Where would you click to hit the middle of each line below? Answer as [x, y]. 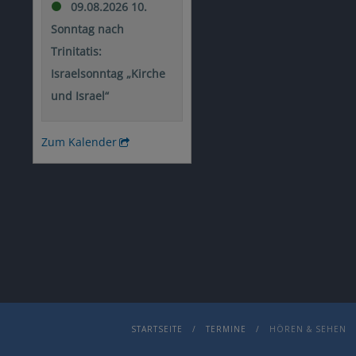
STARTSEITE [157, 329]
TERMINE [226, 329]
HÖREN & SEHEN [308, 329]
